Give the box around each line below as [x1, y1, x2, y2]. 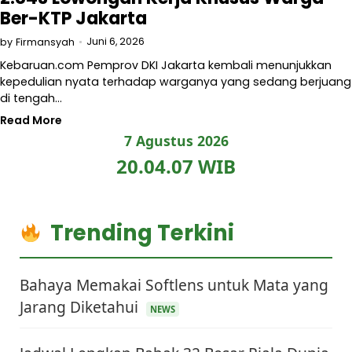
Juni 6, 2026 [86, 35, 145, 48]
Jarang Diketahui [20, 296, 142, 317]
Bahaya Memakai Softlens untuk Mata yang [20, 274, 328, 295]
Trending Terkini [50, 218, 235, 248]
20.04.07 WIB [116, 153, 236, 179]
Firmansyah [16, 35, 75, 49]
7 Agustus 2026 [123, 131, 229, 150]
